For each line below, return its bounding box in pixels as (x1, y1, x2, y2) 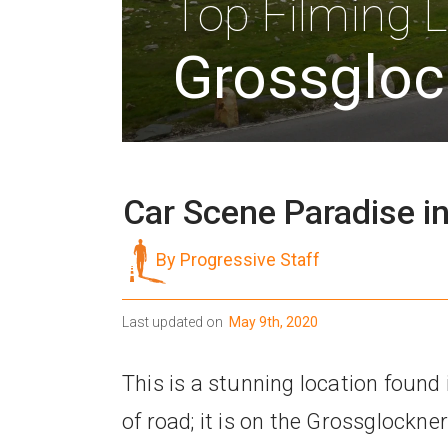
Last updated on (122, 314, 223, 331)
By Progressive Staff (156, 248, 320, 270)
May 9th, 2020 (223, 314, 318, 331)
